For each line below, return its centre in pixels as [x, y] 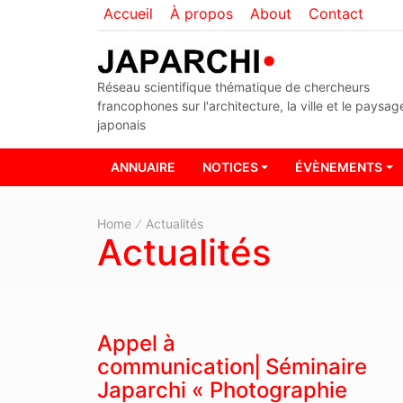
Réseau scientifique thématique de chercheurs [233, 87]
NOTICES [230, 167]
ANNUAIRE [143, 167]
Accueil [128, 13]
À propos [201, 13]
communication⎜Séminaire [232, 366]
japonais [121, 125]
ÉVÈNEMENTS [339, 167]
